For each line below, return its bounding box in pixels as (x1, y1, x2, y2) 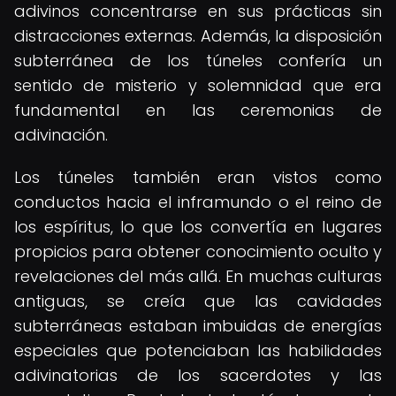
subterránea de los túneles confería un (14, 49, 382, 72)
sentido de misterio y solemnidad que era (14, 74, 382, 96)
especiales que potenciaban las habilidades (14, 339, 382, 362)
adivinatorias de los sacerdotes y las (14, 364, 382, 386)
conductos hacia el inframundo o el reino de (14, 191, 382, 213)
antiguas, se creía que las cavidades (14, 290, 382, 312)
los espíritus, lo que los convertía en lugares (14, 216, 382, 238)
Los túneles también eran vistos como (14, 166, 382, 188)
